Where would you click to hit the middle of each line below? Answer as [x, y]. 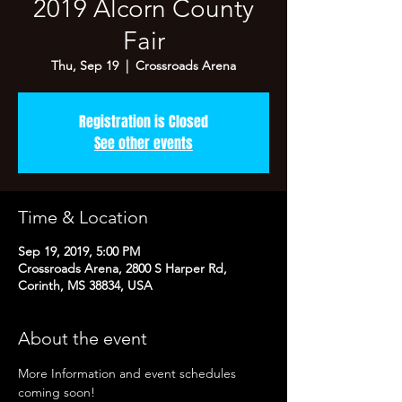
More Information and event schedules [129, 373]
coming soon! [57, 392]
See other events [144, 143]
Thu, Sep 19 [85, 66]
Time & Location [83, 217]
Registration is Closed [144, 122]
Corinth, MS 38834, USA [85, 285]
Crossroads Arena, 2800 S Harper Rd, [122, 268]
